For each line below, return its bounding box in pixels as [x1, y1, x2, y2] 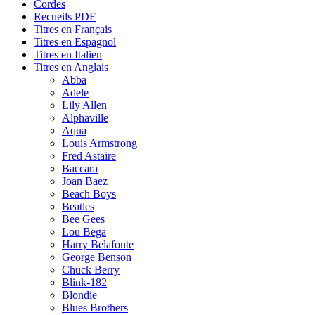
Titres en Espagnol [34, 35, 116, 48]
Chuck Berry [62, 263, 120, 276]
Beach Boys [62, 187, 116, 200]
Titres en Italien [34, 48, 102, 60]
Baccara [62, 162, 98, 174]
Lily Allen [62, 98, 107, 111]
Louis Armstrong [62, 136, 137, 149]
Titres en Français [34, 22, 112, 35]
